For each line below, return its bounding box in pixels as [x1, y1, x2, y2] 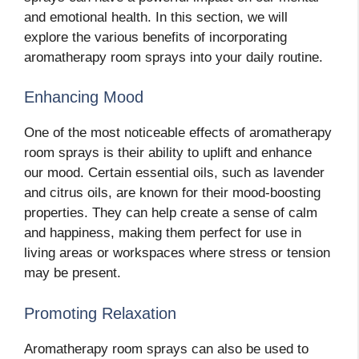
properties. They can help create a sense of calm [24, 205, 317, 221]
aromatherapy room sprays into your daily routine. [24, 49, 323, 65]
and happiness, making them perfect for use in [24, 225, 301, 241]
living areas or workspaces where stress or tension [24, 245, 330, 261]
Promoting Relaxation [24, 304, 176, 322]
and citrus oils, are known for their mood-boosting [24, 185, 321, 201]
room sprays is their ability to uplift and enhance [24, 145, 312, 161]
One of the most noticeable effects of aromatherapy [24, 125, 332, 141]
